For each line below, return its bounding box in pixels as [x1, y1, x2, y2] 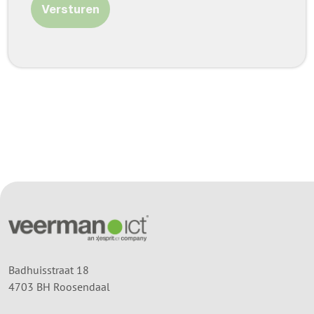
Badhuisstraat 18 [8, 262, 89, 277]
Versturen [41, 2, 100, 15]
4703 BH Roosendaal [8, 279, 110, 294]
